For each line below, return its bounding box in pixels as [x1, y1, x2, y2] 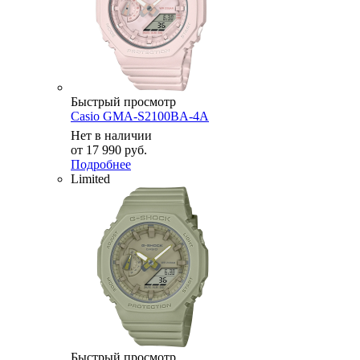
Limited [71, 171, 110, 186]
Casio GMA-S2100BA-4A [71, 108, 209, 123]
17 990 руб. [86, 142, 147, 157]
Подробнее [71, 157, 131, 171]
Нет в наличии [71, 128, 152, 142]
